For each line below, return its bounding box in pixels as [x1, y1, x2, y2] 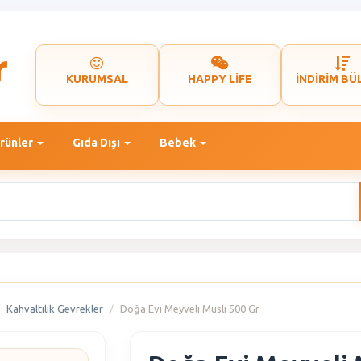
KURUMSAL [65, 73, 128, 85]
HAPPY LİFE [187, 73, 252, 85]
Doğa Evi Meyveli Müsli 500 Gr [120, 303, 259, 314]
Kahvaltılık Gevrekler [6, 303, 103, 314]
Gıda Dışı [73, 136, 122, 149]
